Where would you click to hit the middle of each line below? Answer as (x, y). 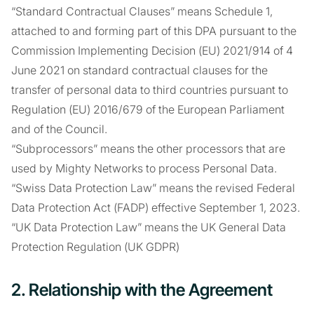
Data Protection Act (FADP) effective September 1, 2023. (156, 207)
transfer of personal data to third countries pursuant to (150, 90)
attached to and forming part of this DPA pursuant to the (154, 31)
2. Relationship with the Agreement (142, 290)
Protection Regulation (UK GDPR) (95, 247)
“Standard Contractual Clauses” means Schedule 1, (142, 11)
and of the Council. (59, 129)
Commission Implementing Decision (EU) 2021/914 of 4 (152, 50)
